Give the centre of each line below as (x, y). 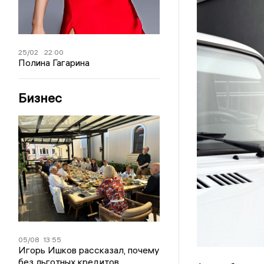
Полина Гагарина (54, 63)
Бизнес (40, 98)
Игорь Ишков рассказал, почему (89, 250)
